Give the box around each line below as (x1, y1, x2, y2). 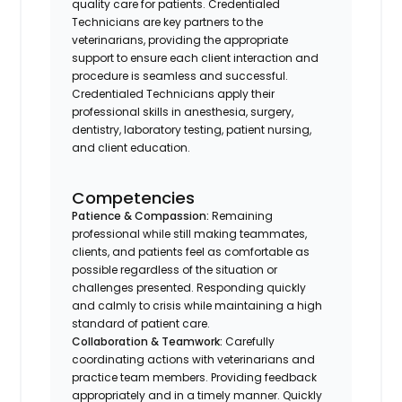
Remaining (209, 207, 274, 223)
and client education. (72, 139, 194, 155)
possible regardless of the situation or (72, 261, 278, 277)
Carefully (225, 333, 275, 349)
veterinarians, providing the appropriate (72, 31, 289, 48)
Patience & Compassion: (72, 207, 210, 223)
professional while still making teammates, (72, 225, 308, 241)
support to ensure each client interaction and (72, 49, 319, 66)
